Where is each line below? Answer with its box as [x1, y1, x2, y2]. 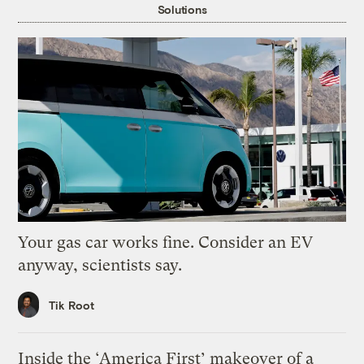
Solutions [157, 2, 207, 17]
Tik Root [49, 297, 95, 312]
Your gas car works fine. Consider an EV [18, 232, 314, 252]
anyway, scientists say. [18, 255, 183, 275]
